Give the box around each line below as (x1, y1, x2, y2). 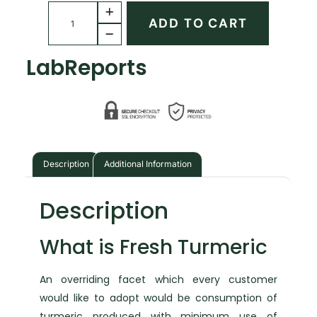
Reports (64, 53, 148, 83)
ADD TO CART (148, 14, 248, 32)
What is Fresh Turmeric (40, 233, 268, 261)
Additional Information (103, 158, 192, 170)
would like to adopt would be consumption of (40, 290, 277, 305)
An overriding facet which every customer (40, 272, 277, 287)
